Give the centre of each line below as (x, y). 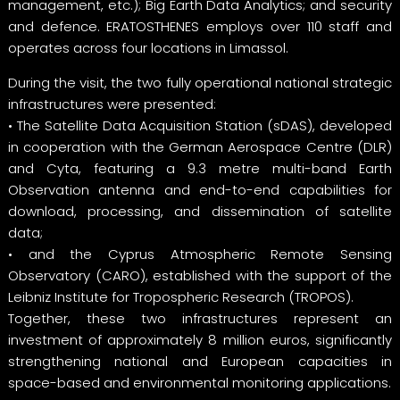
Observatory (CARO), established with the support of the (200, 275)
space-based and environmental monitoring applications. (199, 382)
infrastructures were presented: (112, 104)
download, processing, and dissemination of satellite (200, 211)
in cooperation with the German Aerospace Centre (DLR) (200, 146)
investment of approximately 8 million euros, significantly (200, 339)
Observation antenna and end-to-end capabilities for (200, 189)
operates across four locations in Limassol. (148, 47)
